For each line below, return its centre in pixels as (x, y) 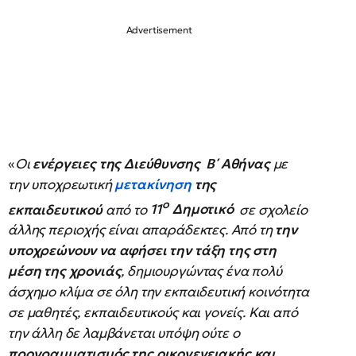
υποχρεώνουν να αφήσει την (100, 251)
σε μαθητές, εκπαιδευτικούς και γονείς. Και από (153, 313)
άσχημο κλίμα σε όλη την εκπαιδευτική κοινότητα (159, 292)
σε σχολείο (270, 209)
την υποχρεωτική (62, 184)
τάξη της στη (235, 251)
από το (126, 209)
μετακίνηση (155, 184)
